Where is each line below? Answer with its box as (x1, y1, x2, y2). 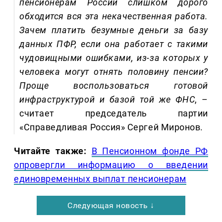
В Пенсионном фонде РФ (91, 146, 208, 157)
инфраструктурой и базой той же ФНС (19, 94, 195, 105)
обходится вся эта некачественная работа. (19, 11, 208, 22)
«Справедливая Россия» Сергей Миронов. (19, 122, 203, 133)
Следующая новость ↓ (67, 201, 155, 211)
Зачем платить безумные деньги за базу (19, 25, 208, 36)
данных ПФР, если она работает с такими (19, 39, 208, 50)
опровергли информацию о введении (14, 160, 208, 170)
